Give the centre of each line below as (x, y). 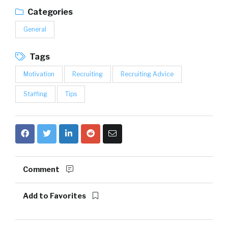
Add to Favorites (55, 196)
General (35, 30)
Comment (42, 170)
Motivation (39, 74)
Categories (49, 12)
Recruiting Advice (147, 74)
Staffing (35, 94)
